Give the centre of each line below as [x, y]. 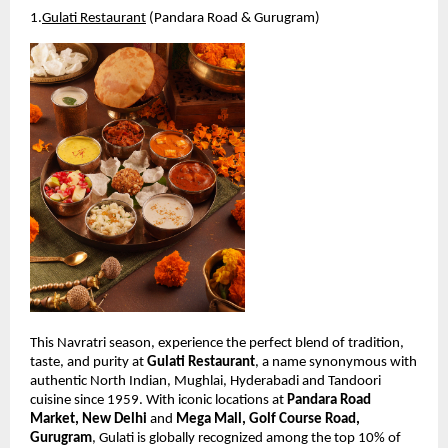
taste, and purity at [88, 362]
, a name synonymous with [336, 362]
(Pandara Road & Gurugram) [233, 19]
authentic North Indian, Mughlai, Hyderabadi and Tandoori [205, 381]
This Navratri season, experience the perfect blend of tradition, [217, 343]
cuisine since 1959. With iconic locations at [158, 400]
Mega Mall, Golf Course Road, [268, 419]
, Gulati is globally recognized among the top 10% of [246, 438]
